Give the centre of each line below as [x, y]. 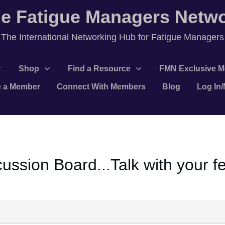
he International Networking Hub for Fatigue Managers [115, 37]
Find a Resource [99, 68]
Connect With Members [101, 86]
